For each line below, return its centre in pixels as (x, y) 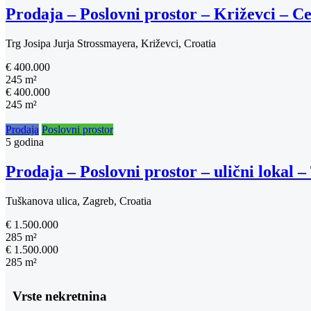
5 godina (25, 142)
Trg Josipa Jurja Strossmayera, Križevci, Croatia (111, 43)
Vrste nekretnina (60, 296)
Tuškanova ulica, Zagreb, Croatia (78, 201)
